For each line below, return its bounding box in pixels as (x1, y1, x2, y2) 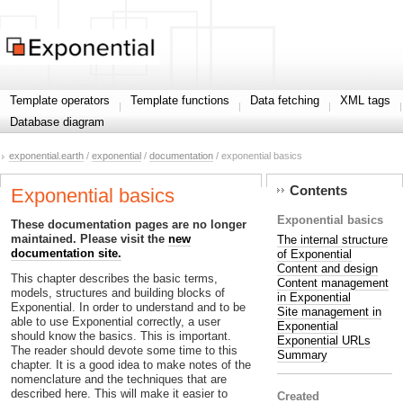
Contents (289, 183, 347, 199)
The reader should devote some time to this (11, 344, 237, 358)
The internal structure (276, 232, 388, 246)
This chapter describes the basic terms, (11, 272, 218, 286)
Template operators (10, 94, 110, 107)
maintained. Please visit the (11, 231, 168, 246)
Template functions (130, 94, 229, 107)
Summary (276, 347, 327, 362)
